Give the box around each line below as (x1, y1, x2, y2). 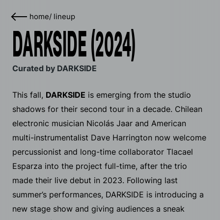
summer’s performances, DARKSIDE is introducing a (12, 190, 204, 199)
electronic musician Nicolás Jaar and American (12, 118, 186, 128)
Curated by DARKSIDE (12, 63, 97, 73)
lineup (54, 12, 75, 21)
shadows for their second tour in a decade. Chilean (12, 104, 202, 114)
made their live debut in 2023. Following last (12, 175, 178, 185)
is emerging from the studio (85, 90, 191, 100)
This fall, (12, 90, 46, 100)
